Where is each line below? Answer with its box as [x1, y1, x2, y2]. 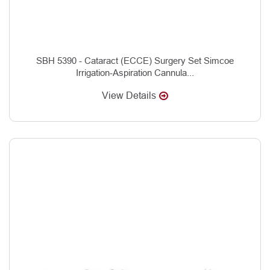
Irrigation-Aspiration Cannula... [76, 67, 194, 78]
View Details [102, 90, 156, 101]
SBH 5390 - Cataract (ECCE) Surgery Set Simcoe [36, 55, 234, 66]
